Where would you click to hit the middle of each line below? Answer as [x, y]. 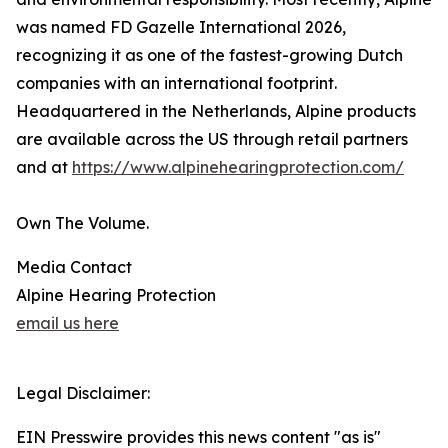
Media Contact [74, 267]
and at [44, 167]
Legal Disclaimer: [83, 393]
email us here [67, 323]
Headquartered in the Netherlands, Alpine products [216, 111]
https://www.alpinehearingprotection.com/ [238, 167]
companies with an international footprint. [176, 83]
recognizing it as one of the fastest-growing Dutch [209, 55]
